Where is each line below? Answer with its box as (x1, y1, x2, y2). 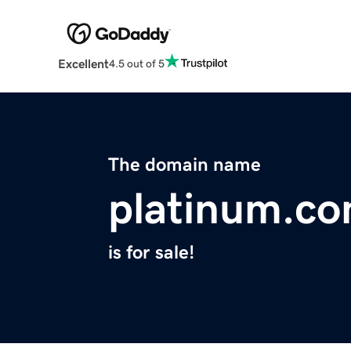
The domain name (108, 155, 261, 175)
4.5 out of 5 (108, 57, 165, 69)
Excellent (57, 57, 109, 71)
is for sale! (108, 243, 194, 262)
